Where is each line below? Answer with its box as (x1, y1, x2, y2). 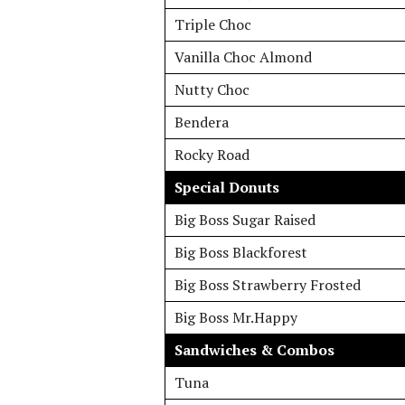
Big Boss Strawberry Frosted (174, 275, 361, 295)
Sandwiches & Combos (174, 340, 334, 360)
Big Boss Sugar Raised (174, 210, 316, 230)
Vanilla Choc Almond (174, 47, 312, 67)
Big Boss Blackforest (174, 242, 307, 262)
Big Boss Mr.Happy (174, 307, 297, 327)
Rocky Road (174, 145, 250, 165)
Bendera (174, 112, 229, 132)
